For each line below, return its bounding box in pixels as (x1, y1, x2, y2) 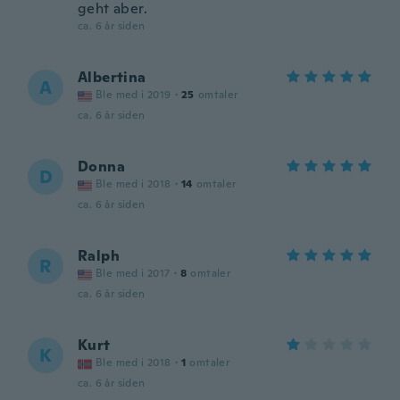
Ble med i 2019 (96, 87, 171, 102)
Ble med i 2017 (96, 266, 171, 280)
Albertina (78, 68, 146, 87)
